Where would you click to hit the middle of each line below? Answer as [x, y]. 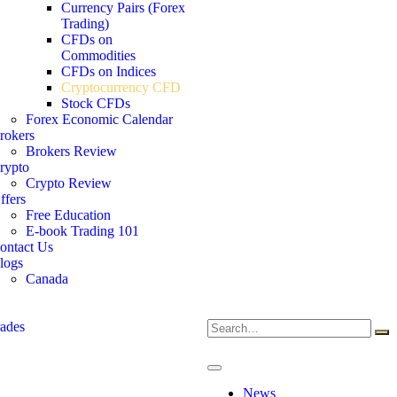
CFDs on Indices [109, 71]
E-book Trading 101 [82, 231]
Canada [47, 279]
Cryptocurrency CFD [121, 87]
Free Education [68, 215]
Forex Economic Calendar [99, 119]
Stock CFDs [96, 103]
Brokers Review [71, 151]
